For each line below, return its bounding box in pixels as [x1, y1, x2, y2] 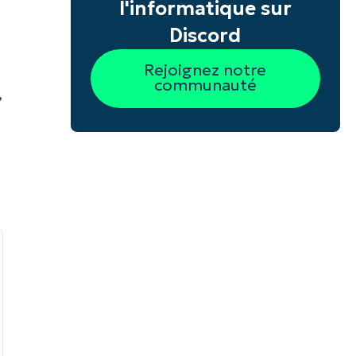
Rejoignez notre [144, 60, 267, 80]
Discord [169, 24, 242, 48]
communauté [153, 75, 257, 95]
